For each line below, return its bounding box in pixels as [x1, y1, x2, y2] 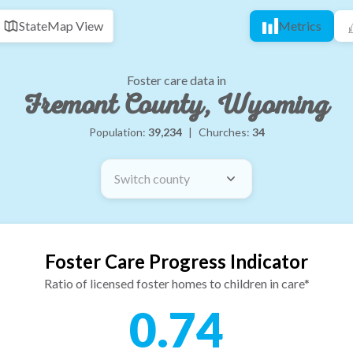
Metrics [278, 18, 321, 33]
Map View [47, 18, 103, 33]
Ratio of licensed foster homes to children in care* [43, 276, 310, 291]
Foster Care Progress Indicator [45, 250, 308, 273]
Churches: [198, 125, 252, 139]
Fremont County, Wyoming [23, 87, 330, 124]
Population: [88, 125, 148, 139]
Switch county [114, 171, 190, 186]
